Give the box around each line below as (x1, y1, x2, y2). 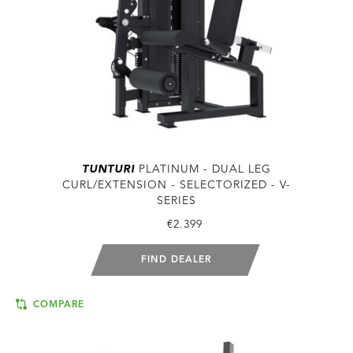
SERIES (157, 195, 196, 206)
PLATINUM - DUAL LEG (135, 163, 271, 175)
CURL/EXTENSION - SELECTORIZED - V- (62, 179, 291, 191)
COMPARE (29, 299, 85, 310)
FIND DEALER (141, 255, 212, 265)
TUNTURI (82, 163, 135, 175)
